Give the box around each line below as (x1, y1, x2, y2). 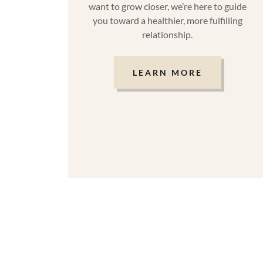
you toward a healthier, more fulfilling (92, 15, 242, 26)
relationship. (142, 29, 193, 41)
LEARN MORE (132, 67, 203, 77)
